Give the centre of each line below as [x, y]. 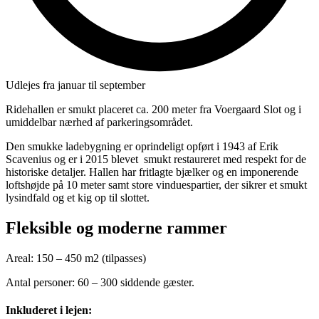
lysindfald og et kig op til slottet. [78, 197]
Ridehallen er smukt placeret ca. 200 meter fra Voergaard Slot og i [153, 109]
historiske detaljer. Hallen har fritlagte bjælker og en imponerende [152, 172]
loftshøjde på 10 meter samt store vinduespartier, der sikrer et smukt [156, 184]
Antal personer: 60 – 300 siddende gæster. [100, 282]
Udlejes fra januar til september [75, 85]
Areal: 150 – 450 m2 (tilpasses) [76, 258]
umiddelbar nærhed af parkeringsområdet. [99, 122]
